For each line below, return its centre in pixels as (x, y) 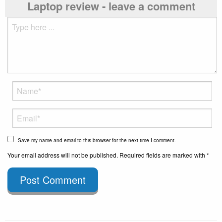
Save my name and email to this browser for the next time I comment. (97, 140)
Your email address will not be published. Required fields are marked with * (108, 155)
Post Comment (53, 179)
